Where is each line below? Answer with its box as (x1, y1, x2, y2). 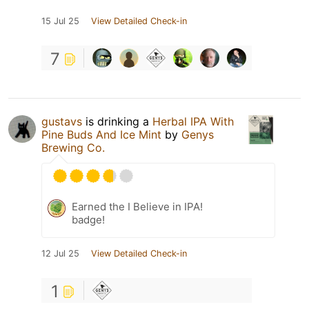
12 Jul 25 (41, 248, 79, 259)
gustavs (41, 114, 82, 128)
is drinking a (82, 114, 152, 128)
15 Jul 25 (41, 15, 79, 26)
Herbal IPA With (152, 114, 234, 128)
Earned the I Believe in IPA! (72, 199, 203, 213)
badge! (72, 212, 105, 226)
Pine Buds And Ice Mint (41, 127, 161, 141)
